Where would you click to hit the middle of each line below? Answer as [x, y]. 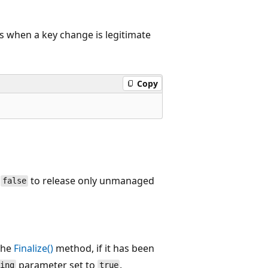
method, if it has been [104, 248]
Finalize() [34, 248]
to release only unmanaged [91, 180]
